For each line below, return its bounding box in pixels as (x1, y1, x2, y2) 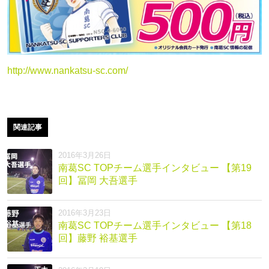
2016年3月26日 (58, 151, 111, 160)
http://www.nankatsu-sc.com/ (7, 65, 128, 76)
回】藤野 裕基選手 (58, 233, 138, 244)
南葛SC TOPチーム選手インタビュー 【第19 (58, 163, 252, 174)
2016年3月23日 (58, 208, 111, 218)
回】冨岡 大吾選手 (58, 175, 138, 186)
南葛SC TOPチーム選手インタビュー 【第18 (58, 220, 252, 231)
